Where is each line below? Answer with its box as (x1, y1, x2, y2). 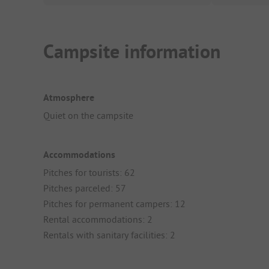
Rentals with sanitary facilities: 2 (43, 229, 175, 241)
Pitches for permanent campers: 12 (43, 198, 186, 210)
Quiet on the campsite (43, 109, 133, 121)
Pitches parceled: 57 (43, 182, 126, 195)
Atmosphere (43, 91, 94, 104)
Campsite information (43, 39, 220, 64)
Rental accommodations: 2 (43, 213, 153, 226)
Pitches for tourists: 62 (43, 166, 135, 179)
